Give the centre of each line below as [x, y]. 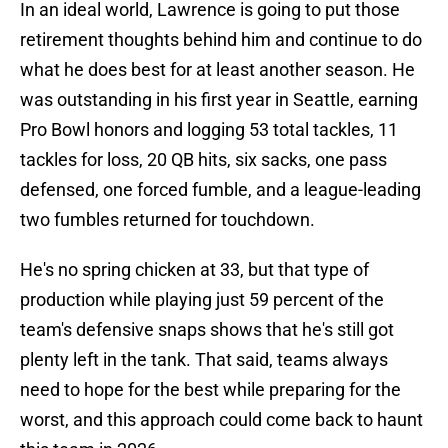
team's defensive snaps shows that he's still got [207, 330]
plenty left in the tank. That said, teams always [204, 360]
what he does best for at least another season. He [217, 70]
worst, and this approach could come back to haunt [221, 420]
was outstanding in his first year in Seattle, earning [219, 100]
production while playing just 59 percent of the [202, 300]
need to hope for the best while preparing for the [210, 390]
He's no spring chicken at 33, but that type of [194, 270]
